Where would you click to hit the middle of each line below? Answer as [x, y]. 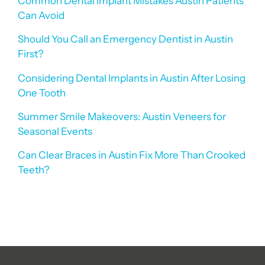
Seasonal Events [55, 131]
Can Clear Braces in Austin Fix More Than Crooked [132, 155]
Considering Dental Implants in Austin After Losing [132, 78]
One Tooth [42, 93]
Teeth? [34, 170]
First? [31, 54]
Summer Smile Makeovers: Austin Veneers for [122, 116]
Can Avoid [41, 15]
